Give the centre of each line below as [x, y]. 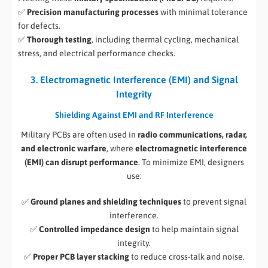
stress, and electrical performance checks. [97, 54]
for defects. [39, 26]
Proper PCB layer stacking [81, 257]
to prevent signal [214, 202]
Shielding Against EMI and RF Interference [134, 115]
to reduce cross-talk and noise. [187, 257]
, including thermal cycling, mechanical [165, 40]
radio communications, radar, [192, 135]
